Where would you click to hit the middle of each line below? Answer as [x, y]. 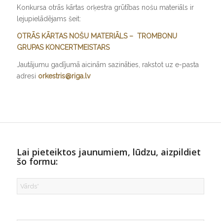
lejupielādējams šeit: [49, 19]
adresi [27, 76]
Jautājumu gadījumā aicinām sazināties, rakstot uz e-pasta [108, 64]
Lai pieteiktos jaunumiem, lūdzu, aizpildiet [109, 152]
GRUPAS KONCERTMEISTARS [63, 48]
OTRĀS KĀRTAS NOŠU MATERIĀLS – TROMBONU [97, 36]
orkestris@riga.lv [64, 76]
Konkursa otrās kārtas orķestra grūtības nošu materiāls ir [105, 8]
